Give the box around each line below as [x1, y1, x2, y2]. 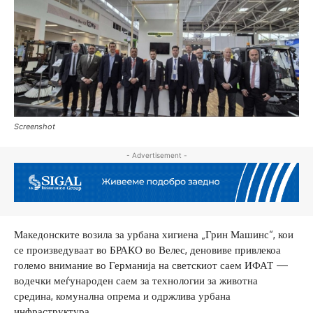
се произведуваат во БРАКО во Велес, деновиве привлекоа [14, 243, 281, 257]
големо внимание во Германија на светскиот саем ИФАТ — [14, 259, 289, 272]
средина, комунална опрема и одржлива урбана [14, 289, 231, 303]
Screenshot [14, 121, 55, 131]
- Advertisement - [126, 150, 187, 159]
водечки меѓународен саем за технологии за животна [14, 274, 258, 288]
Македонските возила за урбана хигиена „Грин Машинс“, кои [14, 228, 293, 242]
